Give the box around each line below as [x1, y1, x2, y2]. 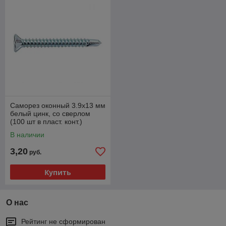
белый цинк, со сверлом [10, 109, 90, 118]
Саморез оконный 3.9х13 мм [10, 101, 105, 109]
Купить [44, 167, 71, 177]
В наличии [10, 131, 44, 139]
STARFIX [10, 126, 39, 134]
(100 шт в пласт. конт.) [10, 118, 82, 126]
